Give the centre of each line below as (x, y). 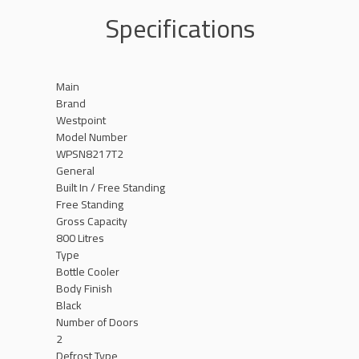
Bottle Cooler (88, 272)
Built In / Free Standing (111, 188)
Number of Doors (97, 322)
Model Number (92, 137)
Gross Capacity (92, 221)
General (75, 171)
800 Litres (80, 238)
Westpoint (81, 120)
